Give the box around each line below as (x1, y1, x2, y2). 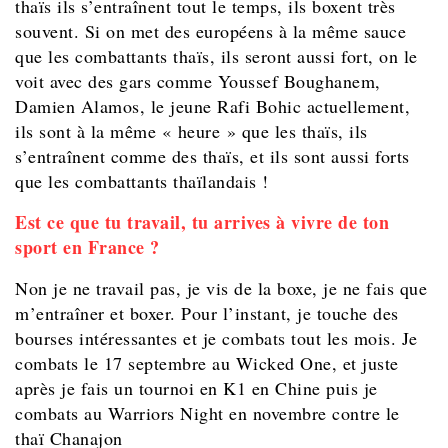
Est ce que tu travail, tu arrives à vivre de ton (15, 209, 389, 236)
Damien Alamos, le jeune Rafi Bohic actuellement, (15, 94, 410, 119)
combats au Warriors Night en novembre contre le (15, 401, 400, 426)
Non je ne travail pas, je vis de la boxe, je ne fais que (15, 276, 427, 301)
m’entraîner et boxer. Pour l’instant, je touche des (15, 301, 399, 326)
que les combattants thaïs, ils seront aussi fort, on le (15, 44, 418, 69)
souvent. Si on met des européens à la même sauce (15, 19, 406, 44)
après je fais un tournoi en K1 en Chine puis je (15, 376, 378, 401)
